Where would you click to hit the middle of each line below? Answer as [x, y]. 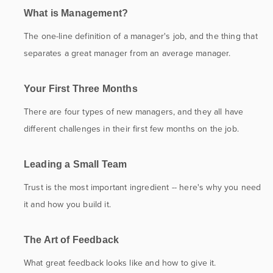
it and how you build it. [67, 204]
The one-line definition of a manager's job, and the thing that [140, 36]
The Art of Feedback [71, 239]
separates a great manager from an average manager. [127, 53]
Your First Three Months [80, 88]
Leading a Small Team [75, 164]
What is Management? [76, 13]
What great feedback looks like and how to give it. [120, 263]
